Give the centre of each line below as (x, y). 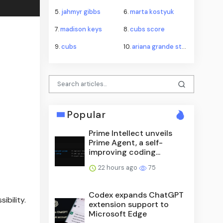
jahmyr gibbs (81, 11)
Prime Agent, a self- (126, 142)
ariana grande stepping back (157, 46)
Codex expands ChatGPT (136, 195)
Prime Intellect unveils (131, 133)
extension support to (129, 204)
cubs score (147, 29)
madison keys (81, 29)
